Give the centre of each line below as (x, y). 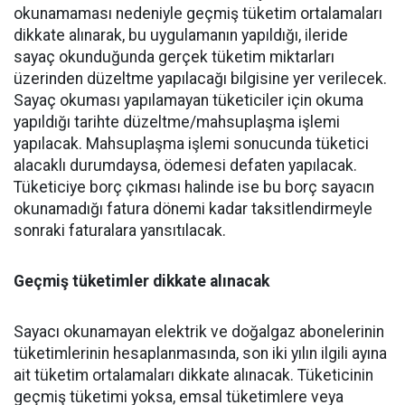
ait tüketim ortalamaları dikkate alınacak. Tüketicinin (193, 375)
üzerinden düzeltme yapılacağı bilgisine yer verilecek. (200, 79)
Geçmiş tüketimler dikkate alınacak (141, 281)
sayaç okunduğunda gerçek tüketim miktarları (174, 57)
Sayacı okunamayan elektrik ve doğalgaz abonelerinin (199, 332)
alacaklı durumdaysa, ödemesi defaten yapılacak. (185, 165)
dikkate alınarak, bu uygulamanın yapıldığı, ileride (181, 35)
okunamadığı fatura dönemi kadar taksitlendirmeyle (193, 209)
